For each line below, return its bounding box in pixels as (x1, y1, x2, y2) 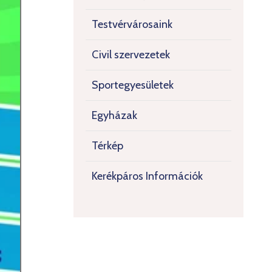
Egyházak (92, 109, 137, 122)
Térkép (92, 139, 123, 152)
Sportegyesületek (92, 78, 174, 92)
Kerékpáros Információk (92, 169, 203, 183)
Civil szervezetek (92, 48, 170, 61)
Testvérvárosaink (92, 18, 172, 31)
